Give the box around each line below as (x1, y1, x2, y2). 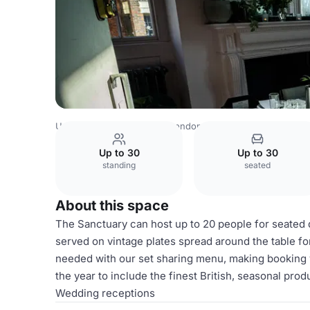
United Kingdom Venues (55, 120, 160, 131)
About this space (55, 197, 169, 214)
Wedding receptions (55, 286, 155, 300)
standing (102, 160, 136, 170)
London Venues (170, 120, 237, 131)
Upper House (247, 120, 305, 131)
